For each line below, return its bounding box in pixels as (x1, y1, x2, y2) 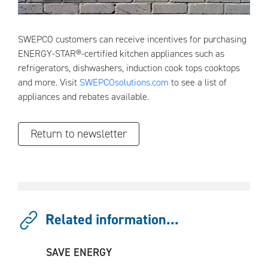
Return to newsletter (31, 126, 127, 141)
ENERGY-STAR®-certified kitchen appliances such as (18, 47, 224, 60)
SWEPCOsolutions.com (80, 75, 169, 89)
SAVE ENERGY (46, 245, 112, 260)
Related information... (45, 210, 179, 230)
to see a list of (169, 75, 227, 89)
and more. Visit (18, 75, 80, 89)
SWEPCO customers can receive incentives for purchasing (18, 32, 246, 45)
